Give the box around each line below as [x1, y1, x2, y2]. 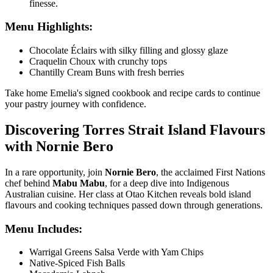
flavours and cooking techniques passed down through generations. [5, 199, 263, 210]
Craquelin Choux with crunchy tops [29, 56, 167, 67]
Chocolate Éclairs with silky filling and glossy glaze [29, 45, 228, 56]
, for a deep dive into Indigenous [105, 177, 229, 188]
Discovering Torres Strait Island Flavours [5, 122, 265, 138]
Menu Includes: [5, 222, 82, 235]
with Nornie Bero [5, 138, 113, 155]
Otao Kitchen [126, 188, 177, 199]
